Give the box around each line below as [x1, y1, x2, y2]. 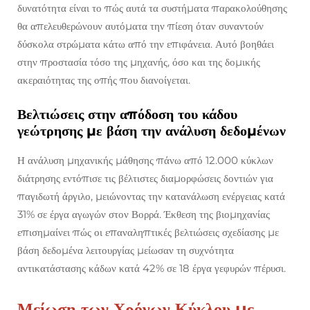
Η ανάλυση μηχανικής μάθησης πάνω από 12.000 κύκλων [17, 154, 273, 167]
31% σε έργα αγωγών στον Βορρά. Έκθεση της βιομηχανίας [17, 208, 270, 221]
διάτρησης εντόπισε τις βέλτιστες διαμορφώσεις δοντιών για [17, 172, 273, 185]
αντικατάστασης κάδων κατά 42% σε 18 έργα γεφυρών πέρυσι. [17, 262, 286, 275]
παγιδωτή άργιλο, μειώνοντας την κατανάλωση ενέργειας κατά [17, 190, 285, 203]
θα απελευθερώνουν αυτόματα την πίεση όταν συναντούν [17, 19, 264, 33]
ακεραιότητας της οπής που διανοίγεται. [17, 73, 190, 87]
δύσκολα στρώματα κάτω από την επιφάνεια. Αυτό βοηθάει [17, 37, 274, 51]
